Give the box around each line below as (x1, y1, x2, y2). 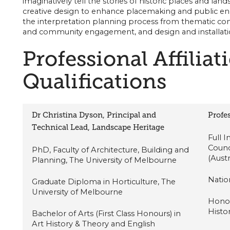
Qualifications (22, 68, 166, 93)
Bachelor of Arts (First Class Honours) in (32, 208, 181, 218)
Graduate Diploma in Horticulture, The (32, 177, 176, 186)
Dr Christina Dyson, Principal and (32, 110, 157, 120)
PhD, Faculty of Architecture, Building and (32, 145, 189, 155)
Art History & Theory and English (32, 219, 156, 228)
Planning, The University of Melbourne (32, 155, 177, 165)
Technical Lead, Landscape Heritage (32, 122, 165, 132)
